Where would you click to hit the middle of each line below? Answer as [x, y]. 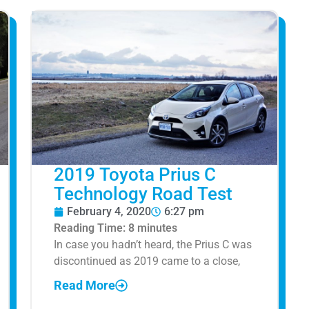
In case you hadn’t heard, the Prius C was [153, 244]
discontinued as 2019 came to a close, [147, 261]
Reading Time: [91, 228]
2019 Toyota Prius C [135, 174]
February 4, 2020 [109, 211]
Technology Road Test [143, 193]
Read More [84, 286]
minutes [157, 228]
